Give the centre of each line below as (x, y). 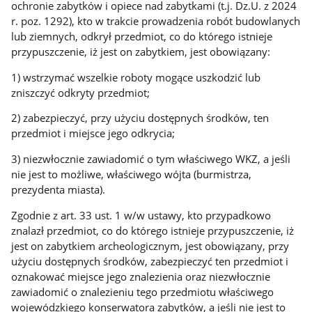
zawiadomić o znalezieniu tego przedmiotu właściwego (143, 291)
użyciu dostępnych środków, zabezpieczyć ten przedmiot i (150, 261)
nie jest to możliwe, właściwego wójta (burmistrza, (132, 174)
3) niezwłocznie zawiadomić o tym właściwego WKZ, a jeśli (151, 159)
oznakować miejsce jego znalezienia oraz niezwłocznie (141, 276)
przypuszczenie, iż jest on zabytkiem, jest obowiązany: (141, 52)
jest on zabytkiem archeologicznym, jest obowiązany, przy (150, 245)
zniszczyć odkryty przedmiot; (81, 92)
